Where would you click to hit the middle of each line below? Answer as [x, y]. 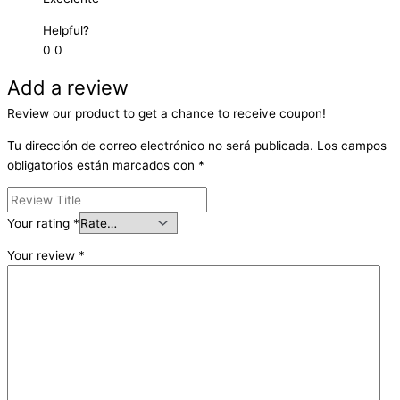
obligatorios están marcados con [103, 165]
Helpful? [66, 30]
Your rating [40, 223]
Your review [43, 256]
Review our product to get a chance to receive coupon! [167, 114]
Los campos [352, 145]
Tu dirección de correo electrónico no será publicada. [160, 145]
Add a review [68, 88]
